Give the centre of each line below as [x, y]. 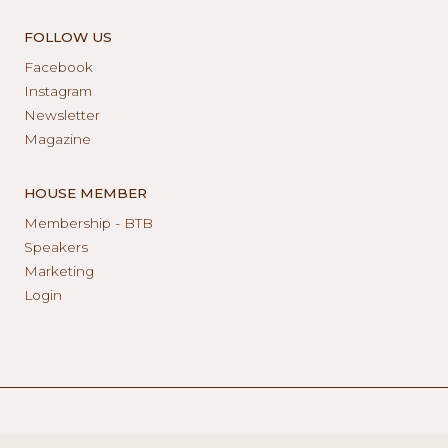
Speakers [56, 246]
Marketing [59, 270]
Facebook [58, 66]
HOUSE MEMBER [85, 192]
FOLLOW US [68, 36]
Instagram [58, 90]
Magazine [57, 138]
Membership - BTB [88, 222]
